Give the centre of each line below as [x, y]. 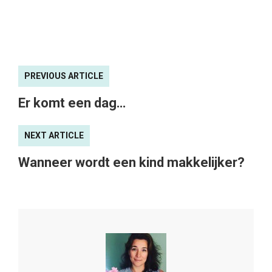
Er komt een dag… [72, 103]
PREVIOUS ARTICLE [64, 76]
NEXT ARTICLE [54, 136]
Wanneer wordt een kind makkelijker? [131, 163]
